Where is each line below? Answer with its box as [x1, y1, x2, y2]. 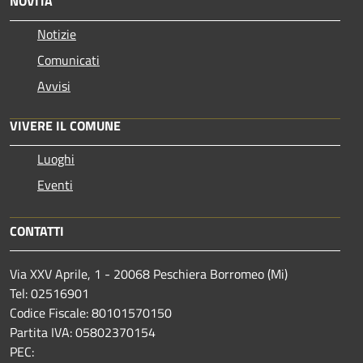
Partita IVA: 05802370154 [10, 322, 156, 342]
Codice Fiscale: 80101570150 [10, 302, 172, 322]
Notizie [37, 23, 76, 44]
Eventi [37, 174, 73, 194]
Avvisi [37, 75, 70, 96]
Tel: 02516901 [10, 283, 89, 303]
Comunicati [37, 49, 100, 70]
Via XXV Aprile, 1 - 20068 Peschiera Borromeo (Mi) [10, 263, 288, 284]
